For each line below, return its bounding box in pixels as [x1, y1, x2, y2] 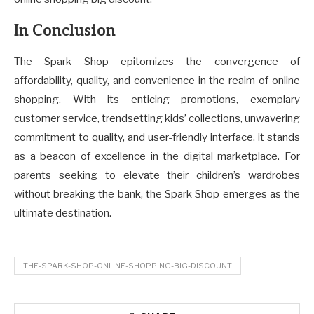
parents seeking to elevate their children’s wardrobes [14, 168, 300, 182]
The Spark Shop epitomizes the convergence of [14, 55, 300, 68]
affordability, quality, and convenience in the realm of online [14, 74, 300, 87]
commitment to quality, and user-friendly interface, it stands [14, 130, 300, 144]
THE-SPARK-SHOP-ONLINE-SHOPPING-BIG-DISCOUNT [23, 260, 232, 271]
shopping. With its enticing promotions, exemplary [14, 93, 300, 106]
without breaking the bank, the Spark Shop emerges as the [14, 187, 300, 200]
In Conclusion [14, 21, 116, 40]
